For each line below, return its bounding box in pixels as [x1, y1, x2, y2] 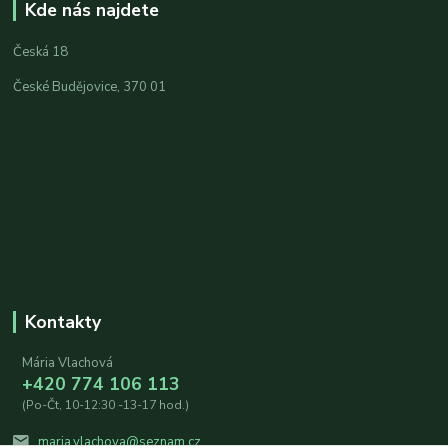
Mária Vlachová [21, 354, 113, 373]
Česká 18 [13, 43, 69, 62]
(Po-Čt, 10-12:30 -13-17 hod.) [21, 397, 189, 414]
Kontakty [24, 310, 101, 335]
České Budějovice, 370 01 [13, 78, 167, 97]
